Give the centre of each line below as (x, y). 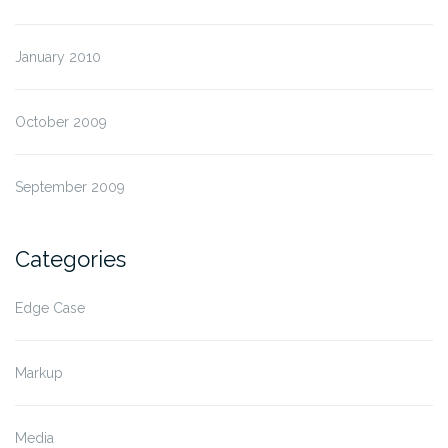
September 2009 (70, 187)
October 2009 (61, 122)
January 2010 (58, 57)
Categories (70, 259)
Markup (39, 373)
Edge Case (50, 308)
